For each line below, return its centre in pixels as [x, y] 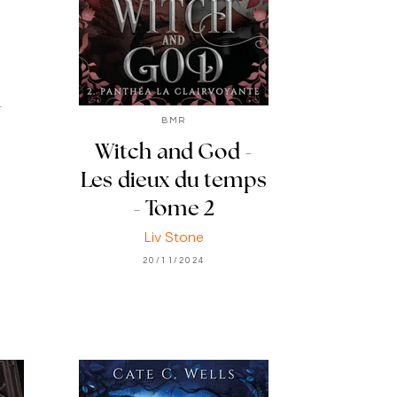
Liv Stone [174, 237]
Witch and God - [174, 153]
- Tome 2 [174, 210]
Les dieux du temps [174, 181]
